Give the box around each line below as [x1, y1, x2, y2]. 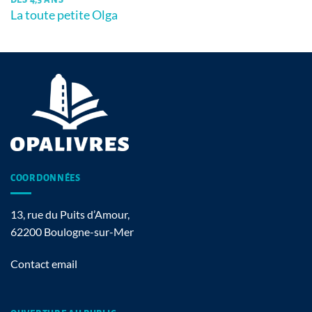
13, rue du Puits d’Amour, [10, 208, 130, 221]
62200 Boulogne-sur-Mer [10, 225, 134, 239]
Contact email [10, 256, 77, 270]
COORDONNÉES [10, 173, 81, 183]
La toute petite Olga [10, 6, 118, 22]
